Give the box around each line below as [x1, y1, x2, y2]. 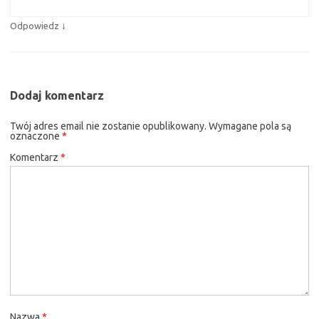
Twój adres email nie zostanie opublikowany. [10, 120, 206, 132]
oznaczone [10, 130, 62, 142]
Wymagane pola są [209, 120, 291, 132]
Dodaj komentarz [10, 88, 104, 102]
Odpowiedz [10, 20, 59, 31]
